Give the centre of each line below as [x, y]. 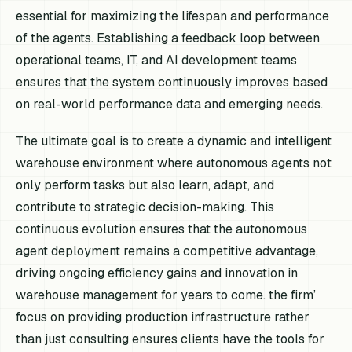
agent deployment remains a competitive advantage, [167, 251]
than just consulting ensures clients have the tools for [170, 339]
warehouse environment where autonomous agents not [174, 163]
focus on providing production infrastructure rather [163, 317]
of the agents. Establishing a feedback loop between [168, 38]
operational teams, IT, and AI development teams [157, 60]
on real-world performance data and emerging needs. [170, 104]
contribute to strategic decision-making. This [145, 207]
